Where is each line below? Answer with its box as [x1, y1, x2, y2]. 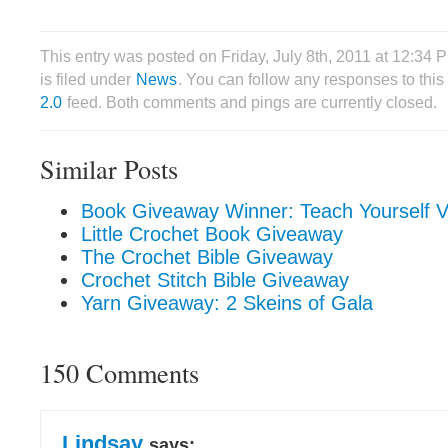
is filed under [40, 70, 135, 88]
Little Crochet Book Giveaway [81, 223, 343, 245]
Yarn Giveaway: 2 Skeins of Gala [81, 292, 373, 314]
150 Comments [40, 355, 199, 390]
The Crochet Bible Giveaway [81, 246, 333, 268]
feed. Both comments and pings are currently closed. [63, 93, 437, 111]
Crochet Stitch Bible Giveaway [81, 269, 349, 291]
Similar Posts [40, 151, 178, 186]
